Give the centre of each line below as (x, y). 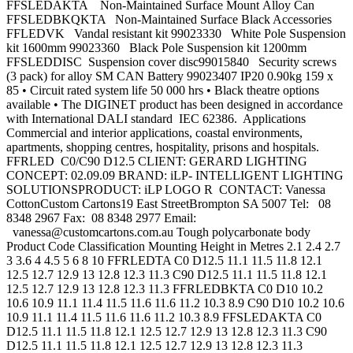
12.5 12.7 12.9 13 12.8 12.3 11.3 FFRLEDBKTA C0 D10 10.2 (165, 289)
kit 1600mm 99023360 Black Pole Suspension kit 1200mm (156, 48)
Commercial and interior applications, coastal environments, (154, 133)
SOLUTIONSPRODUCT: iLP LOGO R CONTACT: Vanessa (166, 190)
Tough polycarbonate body (242, 232)
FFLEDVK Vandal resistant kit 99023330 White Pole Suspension (176, 34)
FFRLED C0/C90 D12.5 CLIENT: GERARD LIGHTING (157, 162)
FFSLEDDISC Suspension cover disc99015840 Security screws (171, 62)
